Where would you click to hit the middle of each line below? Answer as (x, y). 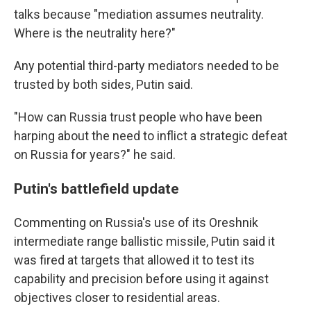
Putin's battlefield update (96, 188)
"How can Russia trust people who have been (138, 117)
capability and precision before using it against (141, 279)
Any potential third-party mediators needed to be (146, 66)
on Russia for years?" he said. (95, 154)
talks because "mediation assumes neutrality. (139, 14)
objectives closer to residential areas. (117, 297)
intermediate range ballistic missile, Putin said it (144, 241)
